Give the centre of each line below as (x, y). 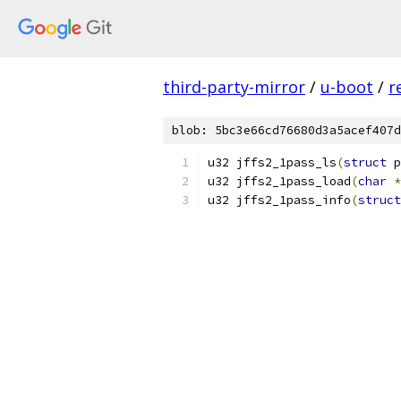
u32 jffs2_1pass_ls (272, 162)
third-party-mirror (234, 87)
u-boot (347, 87)
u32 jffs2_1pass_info (279, 200)
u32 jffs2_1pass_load (279, 181)
